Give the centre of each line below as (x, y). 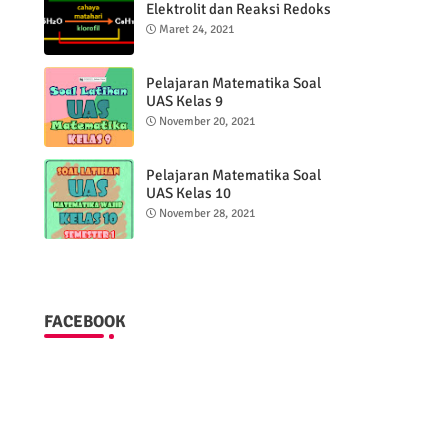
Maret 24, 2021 (196, 29)
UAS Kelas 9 (184, 101)
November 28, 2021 (206, 213)
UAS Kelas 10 (188, 193)
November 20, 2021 (206, 121)
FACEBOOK (84, 321)
